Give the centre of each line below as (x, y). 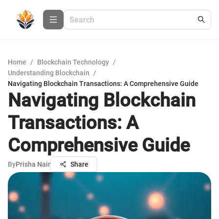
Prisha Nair (33, 164)
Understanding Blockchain (49, 73)
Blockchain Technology (73, 62)
